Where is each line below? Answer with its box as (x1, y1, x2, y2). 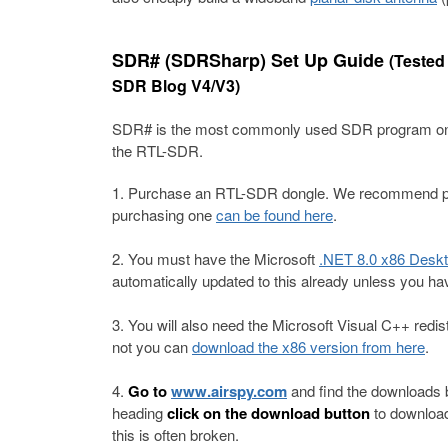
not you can (112, 336, 192, 358)
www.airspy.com (171, 380, 287, 403)
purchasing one (112, 204, 216, 226)
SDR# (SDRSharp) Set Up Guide (112, 47, 389, 74)
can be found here (216, 204, 333, 226)
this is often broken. (112, 424, 239, 446)
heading (112, 402, 167, 424)
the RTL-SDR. (112, 140, 203, 162)
